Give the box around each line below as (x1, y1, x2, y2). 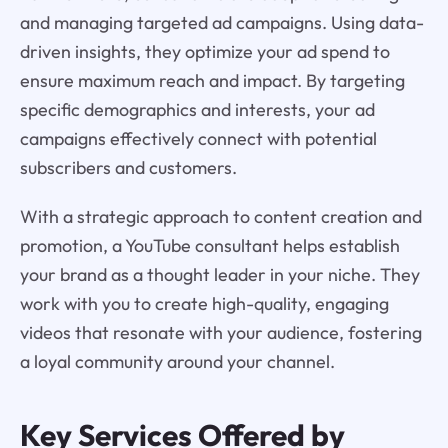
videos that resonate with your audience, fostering (19, 321, 422, 345)
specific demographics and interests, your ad (19, 98, 375, 122)
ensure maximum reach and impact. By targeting (19, 69, 405, 93)
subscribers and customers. (19, 156, 237, 180)
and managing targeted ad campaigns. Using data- (19, 11, 424, 35)
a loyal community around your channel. (19, 350, 335, 374)
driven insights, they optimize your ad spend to (19, 40, 390, 64)
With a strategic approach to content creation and (19, 205, 422, 229)
